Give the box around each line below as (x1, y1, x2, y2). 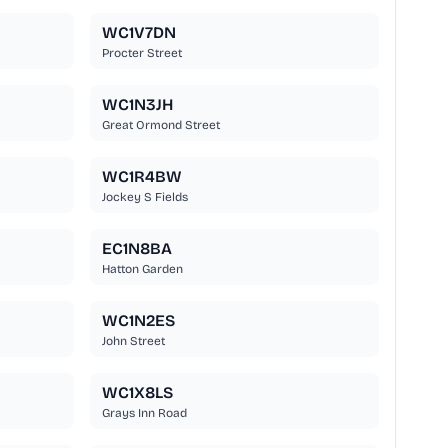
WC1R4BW (101, 167, 182, 187)
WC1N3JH (101, 95, 173, 115)
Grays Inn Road (101, 406, 187, 421)
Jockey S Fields (101, 190, 188, 205)
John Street (101, 334, 165, 349)
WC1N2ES (101, 311, 175, 331)
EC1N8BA (101, 239, 172, 259)
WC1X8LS (101, 383, 173, 403)
